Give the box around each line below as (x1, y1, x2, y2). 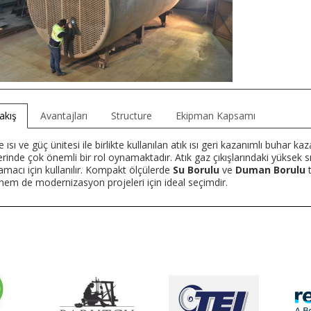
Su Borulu (172, 162, 219, 176)
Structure (110, 108, 152, 122)
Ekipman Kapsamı (175, 108, 255, 122)
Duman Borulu (235, 162, 305, 176)
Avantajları (40, 108, 87, 122)
